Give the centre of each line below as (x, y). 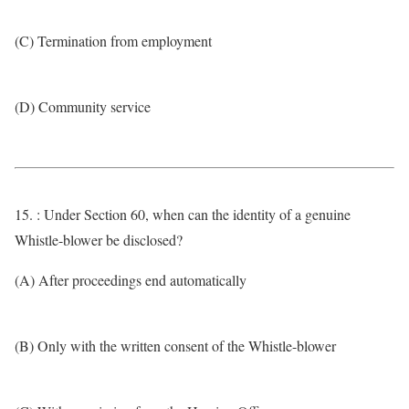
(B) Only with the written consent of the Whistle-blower (175, 346)
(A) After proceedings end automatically (131, 280)
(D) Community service (83, 106)
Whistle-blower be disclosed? (99, 240)
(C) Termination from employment (113, 41)
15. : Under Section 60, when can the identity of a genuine (183, 214)
